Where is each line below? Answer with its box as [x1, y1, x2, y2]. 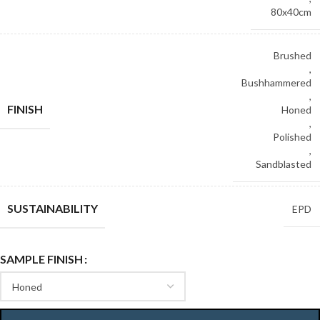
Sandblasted [256, 158, 311, 170]
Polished [273, 131, 311, 143]
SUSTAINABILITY [7, 201, 98, 215]
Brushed [274, 49, 311, 61]
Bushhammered [241, 76, 311, 89]
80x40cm [271, 6, 311, 18]
